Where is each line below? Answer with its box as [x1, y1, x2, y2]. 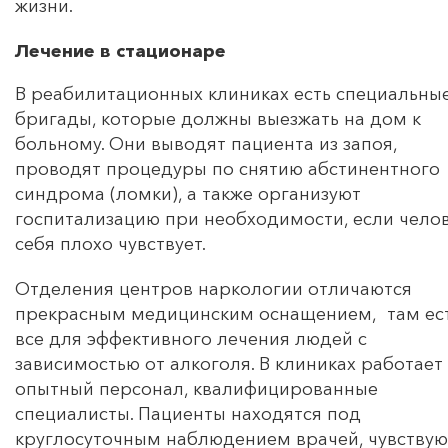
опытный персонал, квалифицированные [15, 377, 378, 400]
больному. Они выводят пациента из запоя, [15, 132, 397, 155]
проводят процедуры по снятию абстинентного [15, 157, 440, 180]
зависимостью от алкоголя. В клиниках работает [15, 352, 443, 375]
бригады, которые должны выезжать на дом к [15, 107, 421, 130]
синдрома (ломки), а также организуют [15, 182, 361, 205]
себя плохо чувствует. [15, 232, 206, 255]
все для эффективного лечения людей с [15, 327, 367, 350]
